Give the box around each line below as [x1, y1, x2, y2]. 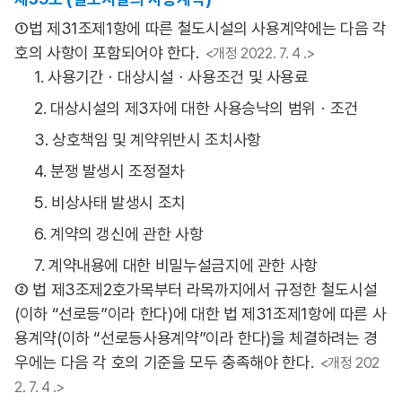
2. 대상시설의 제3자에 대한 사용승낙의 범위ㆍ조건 [34, 99, 358, 118]
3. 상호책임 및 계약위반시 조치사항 [34, 130, 261, 149]
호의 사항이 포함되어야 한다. [14, 43, 199, 62]
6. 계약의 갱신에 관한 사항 [34, 224, 204, 243]
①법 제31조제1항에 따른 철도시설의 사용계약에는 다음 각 [14, 19, 387, 38]
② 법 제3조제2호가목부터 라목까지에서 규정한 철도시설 [14, 280, 378, 299]
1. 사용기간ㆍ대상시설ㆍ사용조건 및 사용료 [34, 67, 309, 86]
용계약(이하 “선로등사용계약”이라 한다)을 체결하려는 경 [14, 328, 378, 347]
